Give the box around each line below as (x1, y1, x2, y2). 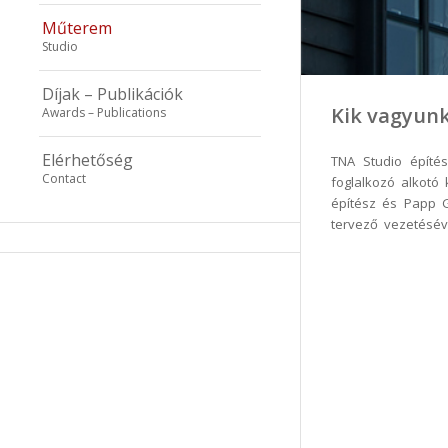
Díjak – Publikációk (42, 83, 183, 105)
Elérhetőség (42, 149, 133, 171)
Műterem (42, 17, 112, 39)
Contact (42, 170, 86, 187)
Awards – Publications (42, 104, 166, 121)
